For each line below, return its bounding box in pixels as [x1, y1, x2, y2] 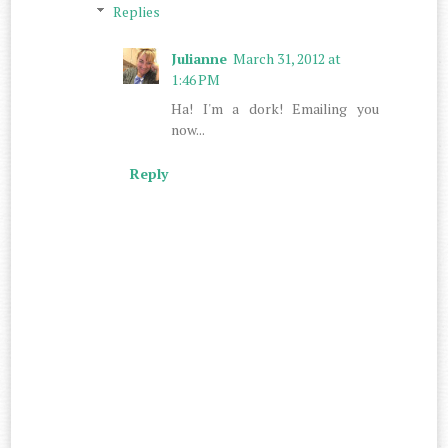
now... [171, 120, 206, 140]
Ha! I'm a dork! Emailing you [171, 99, 379, 119]
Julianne [171, 49, 228, 69]
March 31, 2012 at [233, 49, 342, 69]
